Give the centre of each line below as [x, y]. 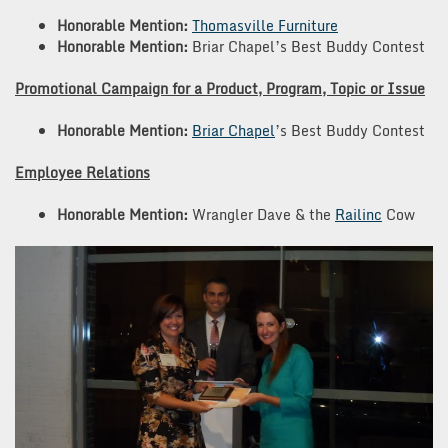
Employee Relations [82, 173]
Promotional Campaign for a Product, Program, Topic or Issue [220, 89]
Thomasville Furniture [265, 26]
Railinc [358, 215]
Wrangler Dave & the [261, 215]
